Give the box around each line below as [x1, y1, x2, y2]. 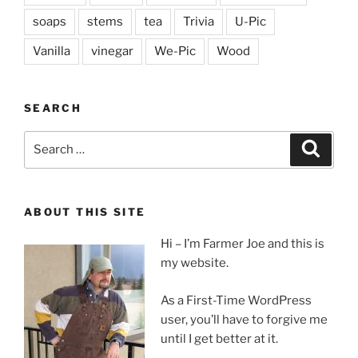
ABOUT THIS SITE [24, 205, 146, 218]
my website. [160, 256, 229, 271]
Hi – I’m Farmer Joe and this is [160, 237, 324, 252]
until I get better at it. [160, 331, 278, 346]
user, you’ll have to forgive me [160, 312, 328, 327]
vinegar [91, 44, 133, 59]
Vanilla [33, 44, 70, 59]
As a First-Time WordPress [160, 292, 312, 308]
